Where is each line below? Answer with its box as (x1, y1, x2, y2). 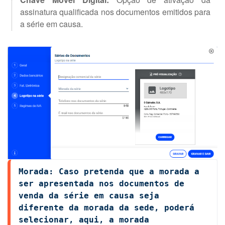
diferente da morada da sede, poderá (19, 202, 194, 212)
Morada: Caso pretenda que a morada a (19, 166, 199, 176)
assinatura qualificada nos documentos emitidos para (20, 6, 210, 18)
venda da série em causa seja (19, 190, 159, 200)
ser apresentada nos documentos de (19, 178, 184, 188)
